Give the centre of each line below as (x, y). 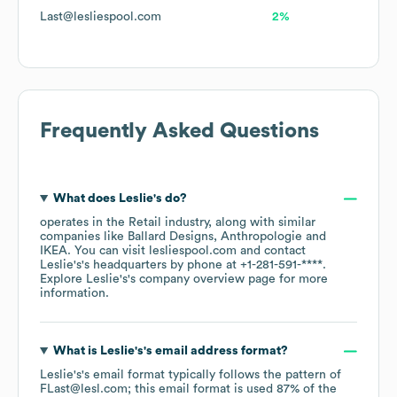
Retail (145, 223)
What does (86, 199)
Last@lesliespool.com (101, 17)
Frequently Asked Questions (179, 132)
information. (74, 294)
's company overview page (202, 280)
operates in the (84, 223)
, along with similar (262, 223)
